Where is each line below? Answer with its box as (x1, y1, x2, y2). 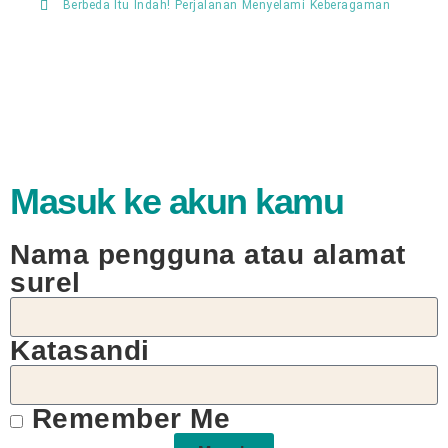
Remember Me (23, 403, 230, 435)
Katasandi (10, 335, 150, 367)
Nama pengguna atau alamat (10, 239, 406, 271)
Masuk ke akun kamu (10, 181, 343, 223)
